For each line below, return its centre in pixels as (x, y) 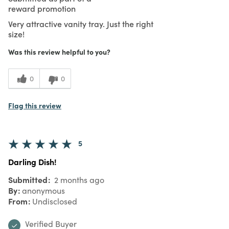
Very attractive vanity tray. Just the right (81, 23)
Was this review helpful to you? (59, 51)
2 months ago (78, 179)
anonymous (43, 190)
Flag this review (35, 105)
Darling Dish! (32, 161)
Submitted (29, 179)
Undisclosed (55, 201)
